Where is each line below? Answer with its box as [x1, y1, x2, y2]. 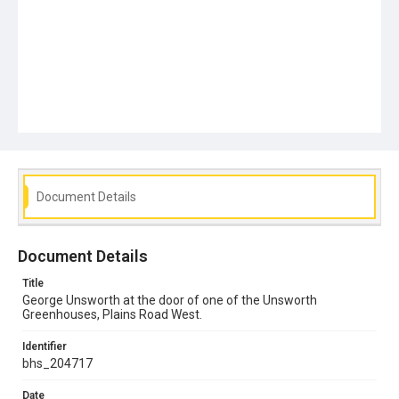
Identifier [22, 339, 67, 353]
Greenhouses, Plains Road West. [22, 306, 202, 322]
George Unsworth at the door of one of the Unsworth [22, 292, 317, 307]
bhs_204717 [22, 355, 93, 370]
